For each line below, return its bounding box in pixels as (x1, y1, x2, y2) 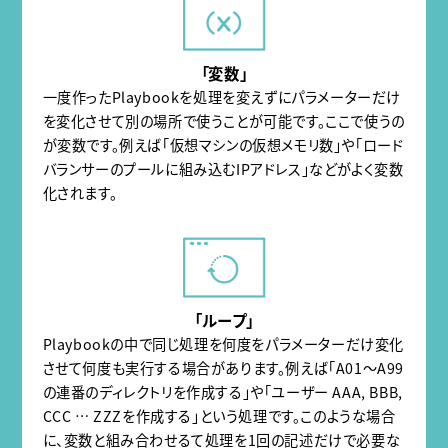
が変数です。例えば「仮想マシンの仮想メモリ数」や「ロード (42, 135, 404, 157)
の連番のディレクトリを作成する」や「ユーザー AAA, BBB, (42, 382, 403, 404)
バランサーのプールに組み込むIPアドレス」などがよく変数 (42, 159, 404, 181)
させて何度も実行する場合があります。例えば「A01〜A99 (42, 358, 404, 380)
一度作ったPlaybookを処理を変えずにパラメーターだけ (42, 87, 401, 109)
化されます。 (42, 183, 118, 205)
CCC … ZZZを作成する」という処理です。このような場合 (42, 406, 396, 428)
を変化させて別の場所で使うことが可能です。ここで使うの (42, 111, 405, 133)
